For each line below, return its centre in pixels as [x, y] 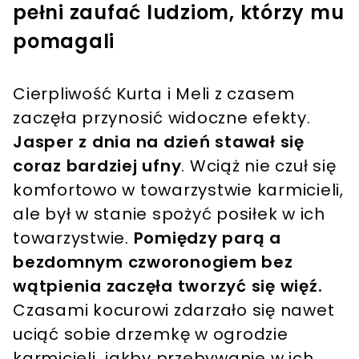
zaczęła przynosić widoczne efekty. [162, 117]
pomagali [64, 41]
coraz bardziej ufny [97, 165]
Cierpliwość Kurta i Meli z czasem [154, 93]
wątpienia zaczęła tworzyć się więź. [168, 286]
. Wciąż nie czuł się [259, 165]
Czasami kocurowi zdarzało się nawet [174, 310]
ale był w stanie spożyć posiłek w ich [169, 214]
